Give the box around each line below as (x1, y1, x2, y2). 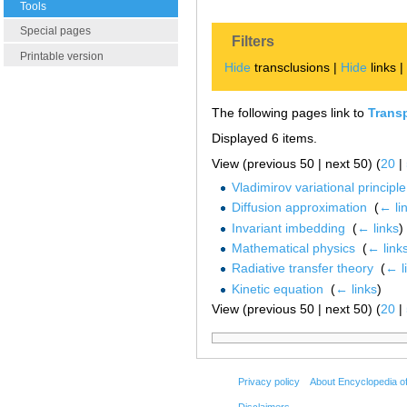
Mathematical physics (231, 240, 355, 255)
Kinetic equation (231, 281, 323, 296)
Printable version (20, 49, 104, 63)
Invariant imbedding (231, 220, 345, 235)
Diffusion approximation (231, 200, 367, 215)
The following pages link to (212, 104, 368, 120)
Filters (232, 34, 275, 50)
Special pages (20, 25, 91, 38)
